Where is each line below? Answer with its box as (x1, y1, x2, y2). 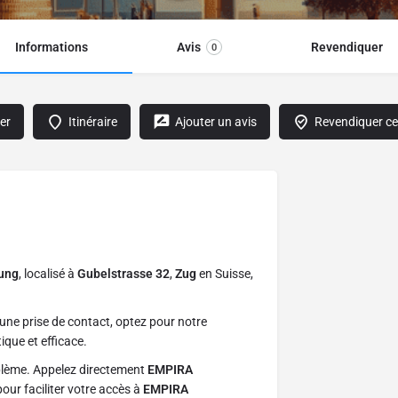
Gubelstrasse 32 (77, 267, 170, 282)
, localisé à (19, 267, 77, 282)
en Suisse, (196, 267, 253, 282)
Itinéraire (68, 115, 117, 130)
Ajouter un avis (175, 115, 257, 130)
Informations (15, 40, 88, 55)
